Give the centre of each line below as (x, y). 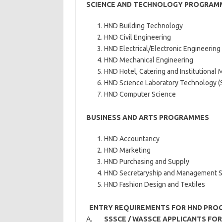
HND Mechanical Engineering (148, 60)
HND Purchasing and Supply (146, 162)
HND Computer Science (140, 94)
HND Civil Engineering (137, 37)
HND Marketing (127, 150)
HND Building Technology (143, 26)
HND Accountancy (132, 139)
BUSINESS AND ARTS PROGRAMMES (147, 117)
